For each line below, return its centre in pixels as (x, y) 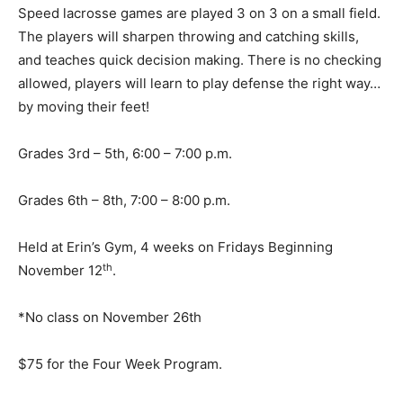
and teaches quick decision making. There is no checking (200, 60)
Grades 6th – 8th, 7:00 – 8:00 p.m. (124, 201)
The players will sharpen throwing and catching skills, (188, 37)
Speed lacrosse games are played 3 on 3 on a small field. (199, 13)
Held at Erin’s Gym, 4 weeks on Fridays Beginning (175, 247)
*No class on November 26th (110, 318)
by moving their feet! (84, 107)
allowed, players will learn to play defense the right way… (199, 84)
